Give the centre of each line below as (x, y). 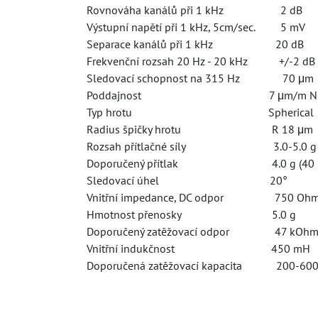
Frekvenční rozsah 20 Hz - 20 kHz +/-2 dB (201, 61)
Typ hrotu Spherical (200, 112)
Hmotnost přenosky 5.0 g (191, 214)
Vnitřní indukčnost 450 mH (198, 248)
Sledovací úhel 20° (187, 180)
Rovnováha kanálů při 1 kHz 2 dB (194, 10)
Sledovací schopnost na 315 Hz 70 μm (200, 78)
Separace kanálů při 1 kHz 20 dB (195, 44)
